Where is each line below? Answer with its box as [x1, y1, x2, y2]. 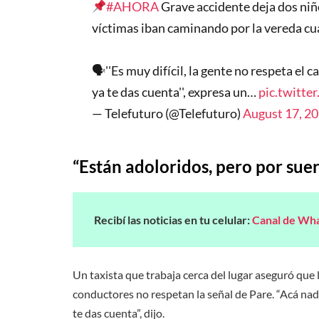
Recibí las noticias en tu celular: [94, 213, 252, 227]
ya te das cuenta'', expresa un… [91, 83, 258, 100]
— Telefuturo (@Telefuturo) [91, 105, 243, 121]
